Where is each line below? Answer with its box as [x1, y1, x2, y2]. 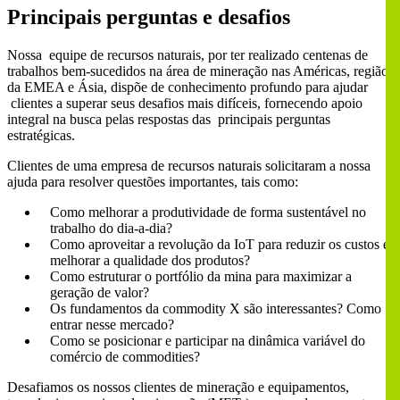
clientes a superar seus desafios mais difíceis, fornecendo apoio [7, 96, 362, 112]
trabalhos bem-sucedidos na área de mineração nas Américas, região [7, 63, 388, 79]
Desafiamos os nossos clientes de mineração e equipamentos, [7, 379, 349, 396]
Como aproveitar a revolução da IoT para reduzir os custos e [50, 237, 389, 253]
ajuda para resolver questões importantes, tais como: [7, 174, 298, 190]
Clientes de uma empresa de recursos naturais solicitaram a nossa [7, 158, 371, 174]
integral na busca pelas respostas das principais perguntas [7, 112, 330, 128]
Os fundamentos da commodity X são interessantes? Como [50, 301, 381, 317]
